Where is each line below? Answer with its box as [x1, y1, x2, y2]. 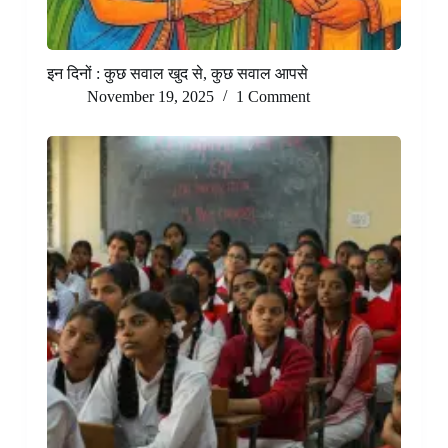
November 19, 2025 [86, 88, 214, 106]
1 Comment [235, 88, 310, 106]
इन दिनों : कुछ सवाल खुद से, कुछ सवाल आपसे [46, 65, 308, 83]
